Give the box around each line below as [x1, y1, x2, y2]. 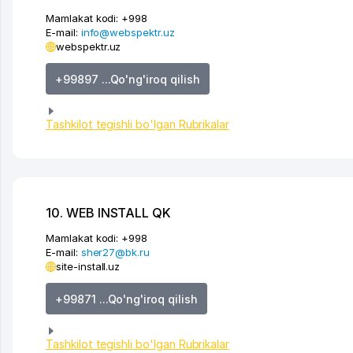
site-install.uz [56, 260, 121, 273]
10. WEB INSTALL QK [46, 205, 172, 221]
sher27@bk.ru [80, 246, 150, 259]
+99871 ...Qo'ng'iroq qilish [55, 292, 198, 306]
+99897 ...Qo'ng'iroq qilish [55, 72, 200, 86]
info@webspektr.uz [80, 26, 175, 39]
